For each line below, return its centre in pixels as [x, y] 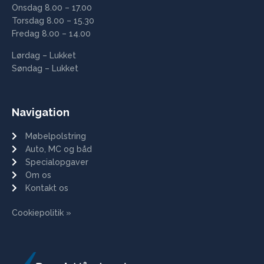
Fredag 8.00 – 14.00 [51, 34]
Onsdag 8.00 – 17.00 [52, 8]
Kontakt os [47, 188]
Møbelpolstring [55, 136]
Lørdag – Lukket [44, 55]
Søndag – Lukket [45, 68]
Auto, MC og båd [58, 149]
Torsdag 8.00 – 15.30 [53, 21]
